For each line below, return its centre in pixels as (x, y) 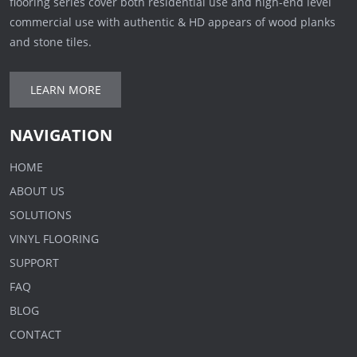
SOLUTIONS (41, 215)
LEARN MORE (65, 90)
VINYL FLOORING (55, 239)
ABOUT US (37, 191)
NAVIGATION (61, 135)
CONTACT (36, 335)
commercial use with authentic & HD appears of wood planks (173, 22)
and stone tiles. (51, 42)
